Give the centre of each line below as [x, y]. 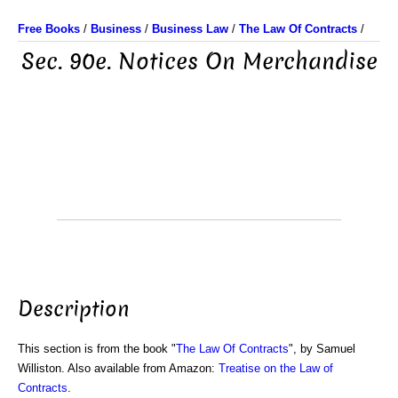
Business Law [190, 29]
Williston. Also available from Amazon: [118, 368]
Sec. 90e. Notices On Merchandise [199, 62]
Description [74, 309]
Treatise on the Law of [276, 368]
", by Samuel [322, 348]
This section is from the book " [97, 348]
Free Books [49, 29]
